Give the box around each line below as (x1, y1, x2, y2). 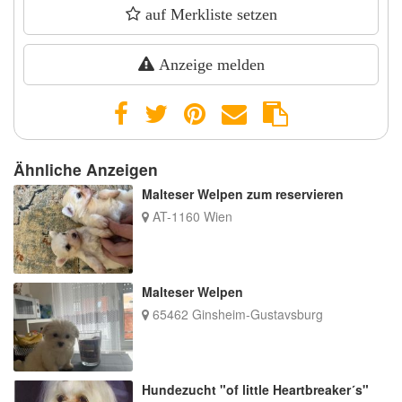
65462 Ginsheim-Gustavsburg (148, 304, 323, 323)
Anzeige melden (153, 56, 265, 73)
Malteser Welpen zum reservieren (141, 184, 344, 203)
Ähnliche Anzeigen (13, 157, 158, 180)
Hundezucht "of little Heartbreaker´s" (141, 380, 369, 399)
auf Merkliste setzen (140, 5, 277, 22)
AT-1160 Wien (148, 206, 232, 225)
